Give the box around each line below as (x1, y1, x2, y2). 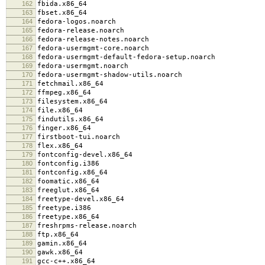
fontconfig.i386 (37, 159, 99, 167)
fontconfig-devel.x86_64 (37, 150, 132, 159)
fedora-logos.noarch (37, 17, 116, 25)
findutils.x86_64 (37, 115, 104, 123)
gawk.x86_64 (37, 248, 83, 256)
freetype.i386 (37, 203, 91, 212)
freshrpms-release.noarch (37, 221, 137, 230)
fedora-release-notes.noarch (37, 35, 149, 43)
